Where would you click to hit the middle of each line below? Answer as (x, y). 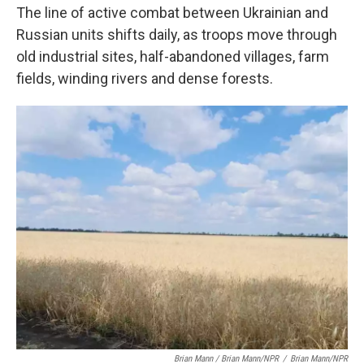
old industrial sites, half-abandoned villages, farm (173, 56)
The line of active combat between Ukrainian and (172, 12)
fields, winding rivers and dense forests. (145, 78)
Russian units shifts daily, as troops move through (177, 34)
